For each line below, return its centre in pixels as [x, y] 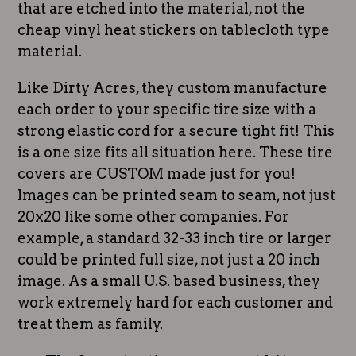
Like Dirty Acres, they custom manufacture [172, 88]
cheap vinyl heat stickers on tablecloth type [174, 29]
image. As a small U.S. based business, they [169, 281]
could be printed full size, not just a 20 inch [169, 260]
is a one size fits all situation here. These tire [175, 153]
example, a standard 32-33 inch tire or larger [174, 238]
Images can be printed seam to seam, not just [176, 195]
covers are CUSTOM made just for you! [157, 174]
